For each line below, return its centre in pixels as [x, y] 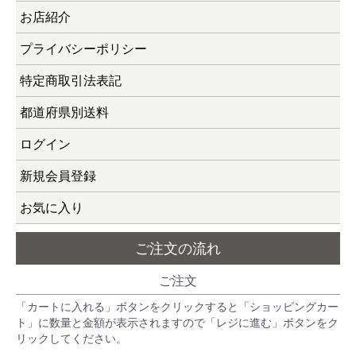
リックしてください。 [72, 339]
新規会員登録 [58, 176]
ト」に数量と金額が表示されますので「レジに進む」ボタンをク [177, 323]
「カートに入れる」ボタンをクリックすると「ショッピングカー [177, 307]
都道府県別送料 [64, 113]
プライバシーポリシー [83, 49]
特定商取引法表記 [71, 81]
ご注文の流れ [178, 249]
